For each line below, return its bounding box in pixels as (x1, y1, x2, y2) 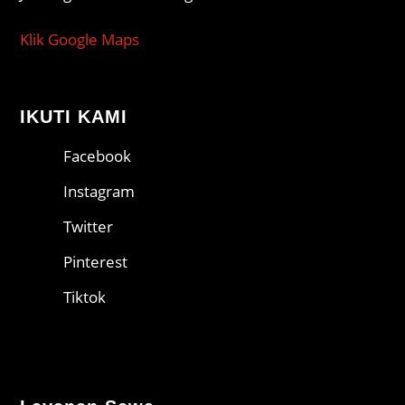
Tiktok (62, 287, 106, 308)
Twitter (62, 216, 113, 238)
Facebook (62, 146, 131, 167)
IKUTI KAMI (20, 107, 128, 127)
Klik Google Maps (20, 29, 140, 51)
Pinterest (62, 251, 127, 273)
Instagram (62, 181, 135, 202)
